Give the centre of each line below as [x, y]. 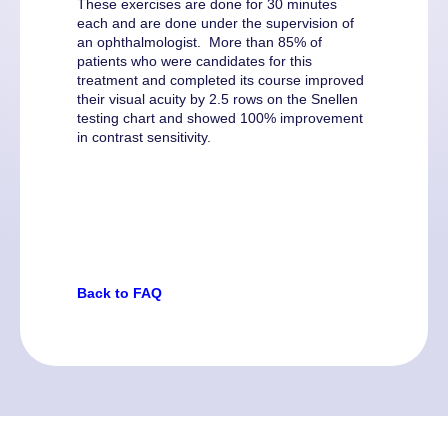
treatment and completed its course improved [220, 79]
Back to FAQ [119, 292]
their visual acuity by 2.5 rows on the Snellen [217, 98]
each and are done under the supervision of [215, 22]
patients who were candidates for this [194, 60]
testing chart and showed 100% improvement [220, 117]
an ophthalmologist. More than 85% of [199, 41]
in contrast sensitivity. [144, 136]
